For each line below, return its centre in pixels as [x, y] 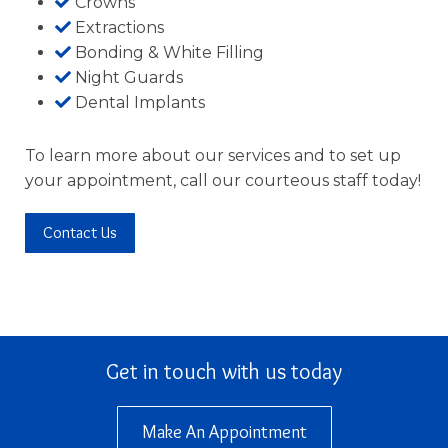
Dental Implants [139, 102]
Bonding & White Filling [169, 52]
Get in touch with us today [224, 372]
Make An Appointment [224, 432]
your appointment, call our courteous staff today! [222, 180]
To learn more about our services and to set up [212, 155]
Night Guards [128, 77]
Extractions [119, 27]
